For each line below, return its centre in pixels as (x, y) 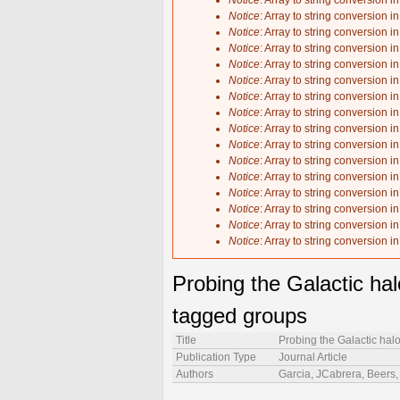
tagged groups (240, 316)
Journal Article (313, 358)
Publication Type (216, 358)
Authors (195, 375)
